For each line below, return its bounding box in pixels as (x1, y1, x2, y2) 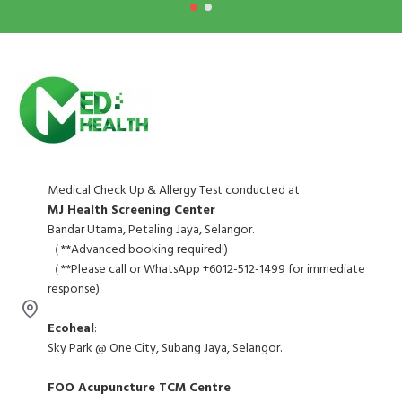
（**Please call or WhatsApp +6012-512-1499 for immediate (48, 260, 365, 278)
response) (48, 280, 100, 298)
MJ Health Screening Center (48, 201, 215, 219)
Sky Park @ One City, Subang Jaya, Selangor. (48, 339, 282, 357)
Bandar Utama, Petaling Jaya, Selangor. (48, 221, 254, 239)
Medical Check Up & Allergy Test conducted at (48, 181, 300, 199)
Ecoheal (48, 319, 94, 337)
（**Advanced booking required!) (48, 240, 228, 258)
